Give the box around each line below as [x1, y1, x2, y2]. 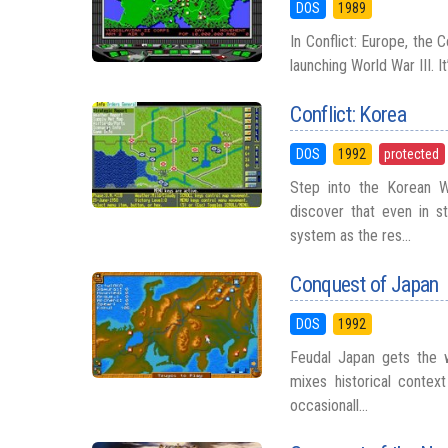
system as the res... [290, 226, 412, 245]
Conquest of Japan [290, 272, 439, 297]
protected [384, 146, 440, 162]
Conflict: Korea [290, 102, 406, 127]
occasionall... [290, 396, 369, 415]
